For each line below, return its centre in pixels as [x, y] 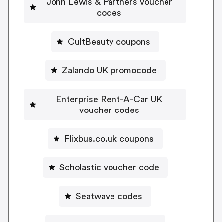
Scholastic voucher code [109, 168]
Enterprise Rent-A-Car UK [109, 99]
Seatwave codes [109, 196]
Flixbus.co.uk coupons [109, 139]
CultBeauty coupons [109, 42]
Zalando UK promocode [109, 71]
